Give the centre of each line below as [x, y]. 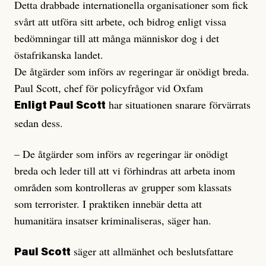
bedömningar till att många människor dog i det [117, 38]
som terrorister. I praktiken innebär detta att [108, 204]
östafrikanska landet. [59, 55]
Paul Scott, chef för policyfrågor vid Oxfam [109, 88]
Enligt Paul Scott [60, 107]
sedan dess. [39, 123]
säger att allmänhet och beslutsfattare [152, 251]
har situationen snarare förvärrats [178, 105]
